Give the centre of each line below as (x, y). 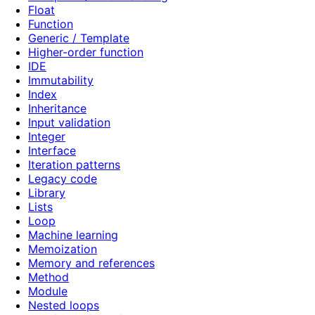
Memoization (63, 249)
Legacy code (63, 179)
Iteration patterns (74, 165)
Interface (52, 151)
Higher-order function (86, 52)
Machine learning (73, 235)
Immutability (61, 81)
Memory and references (91, 263)
